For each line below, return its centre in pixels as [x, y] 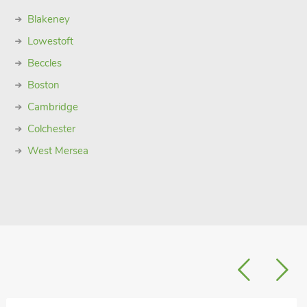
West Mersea [58, 151]
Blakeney [48, 19]
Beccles [44, 63]
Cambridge [52, 107]
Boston [43, 85]
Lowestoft [50, 41]
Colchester [51, 129]
